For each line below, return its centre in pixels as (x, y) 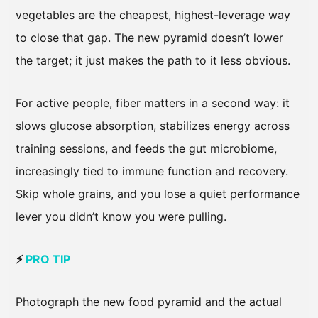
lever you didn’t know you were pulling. (121, 217)
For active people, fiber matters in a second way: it (153, 103)
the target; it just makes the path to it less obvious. (153, 61)
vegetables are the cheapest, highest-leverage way (153, 15)
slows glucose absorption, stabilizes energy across (153, 126)
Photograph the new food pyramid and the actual (149, 302)
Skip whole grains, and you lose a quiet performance (158, 194)
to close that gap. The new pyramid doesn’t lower (149, 38)
